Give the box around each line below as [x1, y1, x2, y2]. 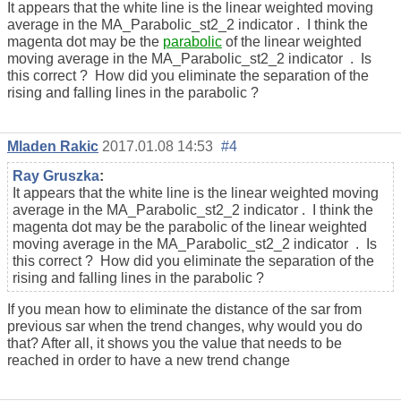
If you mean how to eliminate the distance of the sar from [7, 301, 362, 317]
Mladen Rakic [7, 138, 98, 154]
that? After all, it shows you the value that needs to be [7, 335, 342, 351]
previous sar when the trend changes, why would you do [7, 318, 363, 334]
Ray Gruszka [13, 167, 99, 183]
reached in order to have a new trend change [7, 352, 290, 368]
